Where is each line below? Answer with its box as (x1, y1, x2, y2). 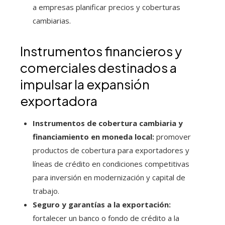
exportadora (20, 92, 97, 109)
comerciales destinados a (20, 59, 177, 76)
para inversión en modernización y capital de (33, 172, 185, 183)
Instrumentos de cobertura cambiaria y (33, 118, 183, 129)
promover (154, 132, 191, 142)
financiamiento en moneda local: (33, 132, 154, 142)
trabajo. (33, 186, 59, 196)
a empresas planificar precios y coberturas (33, 2, 180, 13)
